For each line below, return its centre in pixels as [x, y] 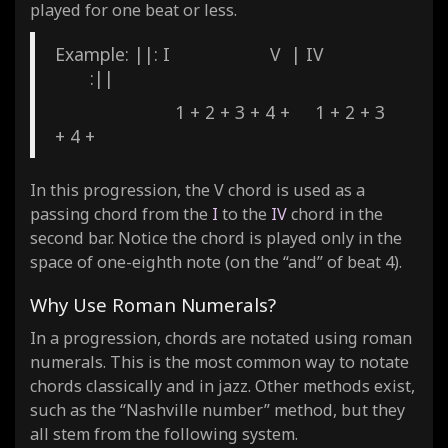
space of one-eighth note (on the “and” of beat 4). [216, 261]
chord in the [335, 213]
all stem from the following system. [164, 433]
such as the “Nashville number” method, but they [217, 409]
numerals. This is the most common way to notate [219, 361]
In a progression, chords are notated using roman [221, 337]
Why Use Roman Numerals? [153, 304]
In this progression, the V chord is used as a [197, 189]
